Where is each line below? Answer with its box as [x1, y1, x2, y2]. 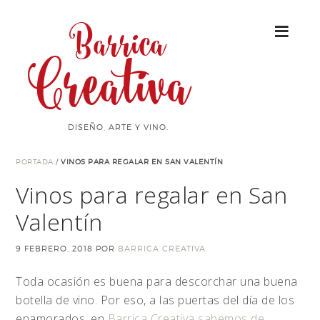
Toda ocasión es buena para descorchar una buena [16, 274, 298, 289]
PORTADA [16, 157, 54, 166]
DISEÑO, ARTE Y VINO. [67, 122, 169, 132]
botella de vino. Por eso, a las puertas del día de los [16, 292, 295, 308]
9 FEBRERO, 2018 [16, 244, 94, 254]
